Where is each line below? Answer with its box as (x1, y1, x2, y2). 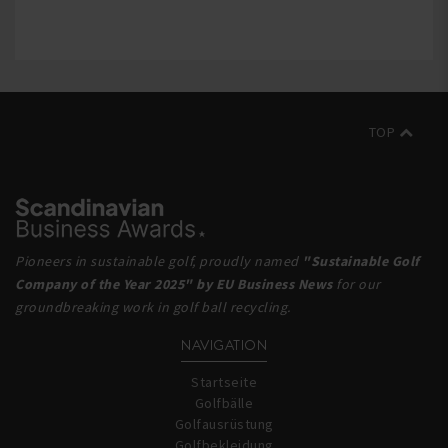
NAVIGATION (181, 335, 267, 355)
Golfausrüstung (174, 415, 274, 433)
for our (332, 275, 381, 293)
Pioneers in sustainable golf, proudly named (15, 252, 302, 270)
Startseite (191, 373, 257, 391)
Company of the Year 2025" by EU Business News (15, 275, 333, 293)
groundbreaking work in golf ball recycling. (15, 298, 291, 316)
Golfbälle (194, 394, 254, 412)
